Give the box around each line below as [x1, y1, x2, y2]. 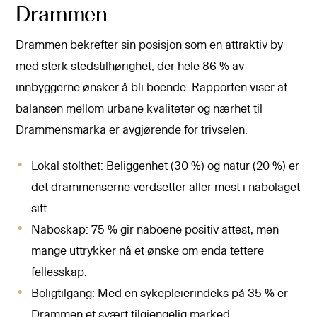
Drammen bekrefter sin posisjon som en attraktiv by [16, 39, 284, 51]
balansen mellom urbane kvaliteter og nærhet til [16, 103, 263, 115]
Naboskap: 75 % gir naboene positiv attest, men [31, 224, 279, 236]
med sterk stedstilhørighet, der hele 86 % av [16, 60, 245, 72]
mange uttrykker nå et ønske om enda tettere [31, 245, 265, 257]
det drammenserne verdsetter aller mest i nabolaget [31, 181, 301, 193]
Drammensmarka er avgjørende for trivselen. [16, 124, 248, 136]
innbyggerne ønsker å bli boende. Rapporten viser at [16, 81, 288, 93]
